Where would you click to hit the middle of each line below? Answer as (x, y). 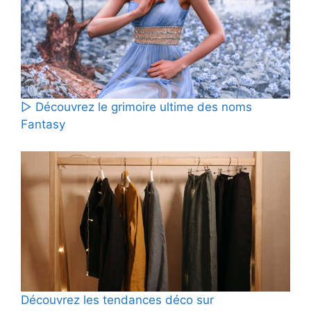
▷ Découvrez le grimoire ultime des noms (136, 107)
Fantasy (43, 124)
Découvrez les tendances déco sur (117, 300)
